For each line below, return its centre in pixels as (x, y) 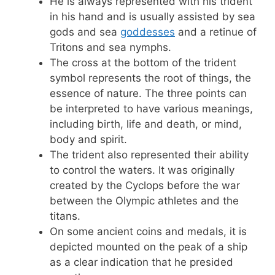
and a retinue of (216, 32)
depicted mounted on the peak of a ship (149, 246)
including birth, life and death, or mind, (146, 124)
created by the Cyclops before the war (145, 185)
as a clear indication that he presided (141, 262)
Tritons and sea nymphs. (110, 47)
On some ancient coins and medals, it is (148, 231)
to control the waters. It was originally (142, 170)
